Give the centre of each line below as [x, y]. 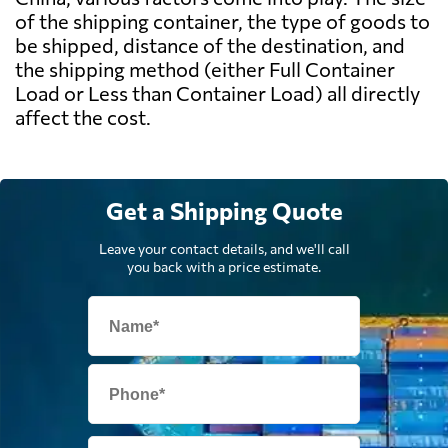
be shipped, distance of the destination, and [210, 45]
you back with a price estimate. [224, 267]
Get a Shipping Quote [224, 211]
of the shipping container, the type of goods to [222, 21]
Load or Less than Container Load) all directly [217, 93]
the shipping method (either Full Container [205, 69]
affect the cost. [83, 117]
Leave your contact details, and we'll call [224, 249]
